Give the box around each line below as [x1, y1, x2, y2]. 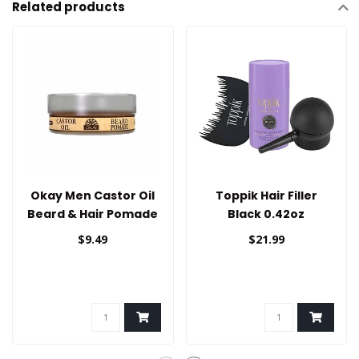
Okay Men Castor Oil [30, 187, 155, 204]
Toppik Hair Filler [215, 187, 317, 204]
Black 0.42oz [228, 205, 305, 222]
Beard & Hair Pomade [27, 205, 159, 222]
